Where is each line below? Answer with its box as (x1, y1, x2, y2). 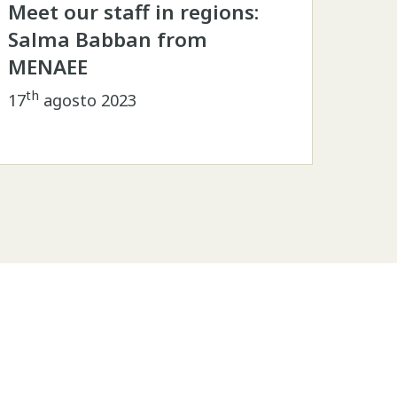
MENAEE (7, 53, 93, 82)
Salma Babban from (7, 26, 207, 54)
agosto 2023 (38, 90, 136, 112)
